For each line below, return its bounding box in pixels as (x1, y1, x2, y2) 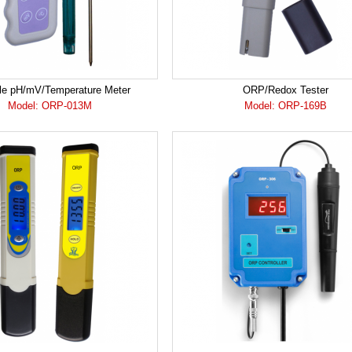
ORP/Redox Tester (242, 84, 328, 96)
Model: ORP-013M (7, 100, 92, 112)
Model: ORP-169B (244, 100, 327, 112)
